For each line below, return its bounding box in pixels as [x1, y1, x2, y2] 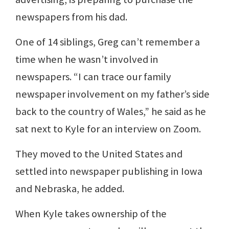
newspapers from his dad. [15, 10, 127, 24]
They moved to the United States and [15, 147, 182, 161]
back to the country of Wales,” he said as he [15, 104, 206, 118]
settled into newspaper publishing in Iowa [15, 164, 202, 178]
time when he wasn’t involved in [15, 52, 158, 66]
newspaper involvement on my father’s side [15, 87, 210, 101]
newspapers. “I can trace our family [15, 70, 171, 83]
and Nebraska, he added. [15, 181, 124, 195]
